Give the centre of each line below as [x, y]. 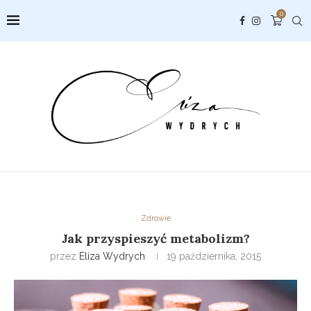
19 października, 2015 [214, 257]
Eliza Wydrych [112, 257]
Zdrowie [155, 219]
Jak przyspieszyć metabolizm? [155, 239]
